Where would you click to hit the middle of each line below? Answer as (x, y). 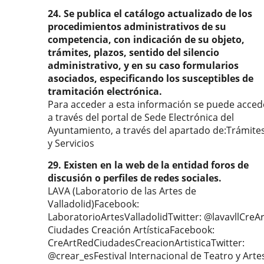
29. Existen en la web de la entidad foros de (148, 165)
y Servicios (71, 143)
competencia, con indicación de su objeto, (146, 39)
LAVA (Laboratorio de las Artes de (122, 191)
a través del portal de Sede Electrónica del (141, 117)
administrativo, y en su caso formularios (143, 65)
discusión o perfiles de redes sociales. (135, 178)
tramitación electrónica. (105, 91)
